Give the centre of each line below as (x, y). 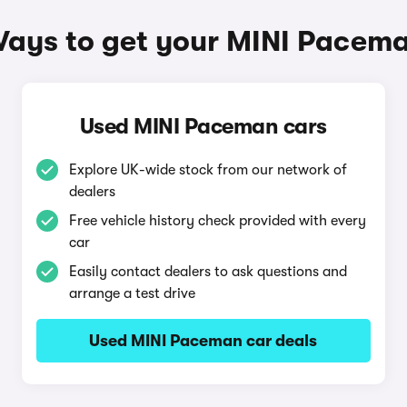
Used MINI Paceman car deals (203, 341)
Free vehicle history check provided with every (217, 221)
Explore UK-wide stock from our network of (208, 170)
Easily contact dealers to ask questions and (208, 272)
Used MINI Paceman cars (203, 126)
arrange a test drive (132, 293)
